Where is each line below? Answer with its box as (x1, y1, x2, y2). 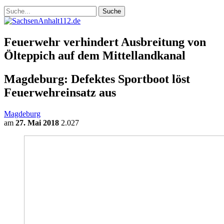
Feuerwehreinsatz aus (4, 85, 116, 99)
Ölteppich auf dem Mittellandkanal (4, 48, 185, 62)
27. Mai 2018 (15, 118, 59, 127)
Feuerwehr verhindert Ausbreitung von (4, 35, 206, 48)
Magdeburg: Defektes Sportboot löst (4, 72, 190, 85)
